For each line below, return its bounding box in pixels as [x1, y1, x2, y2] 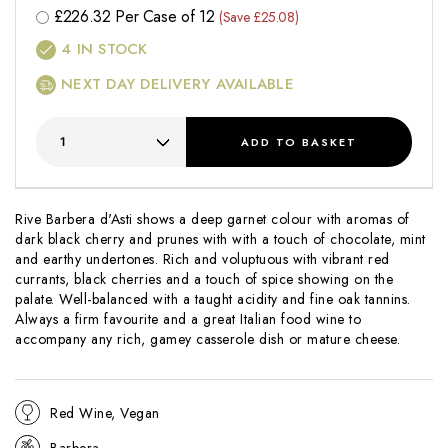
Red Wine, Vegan [50, 402, 160, 423]
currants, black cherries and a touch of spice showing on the [15, 269, 393, 290]
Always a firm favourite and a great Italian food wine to [15, 309, 361, 330]
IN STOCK [71, 38, 148, 61]
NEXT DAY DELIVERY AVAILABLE [61, 73, 294, 96]
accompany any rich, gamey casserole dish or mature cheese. [15, 329, 400, 350]
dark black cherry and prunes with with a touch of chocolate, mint [15, 229, 426, 250]
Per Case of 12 [115, 5, 215, 29]
